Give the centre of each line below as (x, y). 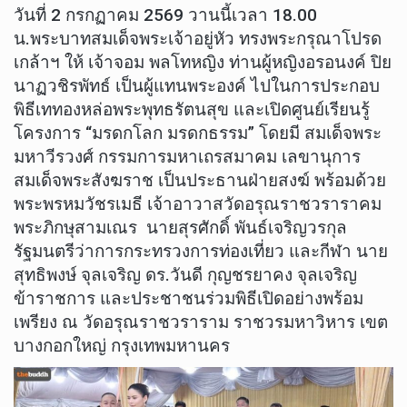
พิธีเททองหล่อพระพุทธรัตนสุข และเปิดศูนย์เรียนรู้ (192, 110)
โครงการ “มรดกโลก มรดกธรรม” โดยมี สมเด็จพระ (198, 134)
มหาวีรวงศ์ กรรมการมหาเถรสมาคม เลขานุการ (187, 157)
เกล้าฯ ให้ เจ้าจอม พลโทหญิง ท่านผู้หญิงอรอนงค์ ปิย (203, 63)
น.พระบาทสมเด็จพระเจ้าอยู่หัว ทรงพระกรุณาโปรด (198, 39)
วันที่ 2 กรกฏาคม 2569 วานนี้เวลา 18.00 (165, 15)
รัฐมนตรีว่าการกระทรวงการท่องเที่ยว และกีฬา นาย (201, 252)
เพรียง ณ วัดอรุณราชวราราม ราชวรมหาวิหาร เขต (201, 323)
